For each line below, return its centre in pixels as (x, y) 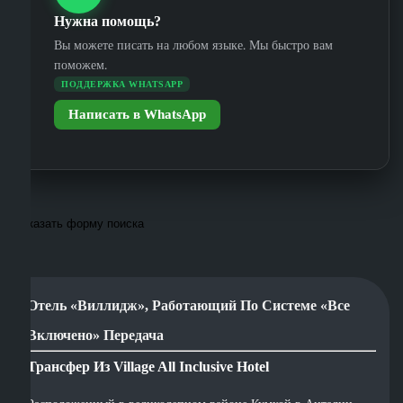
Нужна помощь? (107, 21)
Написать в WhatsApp (137, 114)
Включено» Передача (96, 336)
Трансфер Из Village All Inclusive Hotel (148, 367)
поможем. (81, 64)
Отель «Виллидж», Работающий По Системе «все (189, 306)
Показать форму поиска (79, 224)
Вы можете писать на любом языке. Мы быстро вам (193, 45)
